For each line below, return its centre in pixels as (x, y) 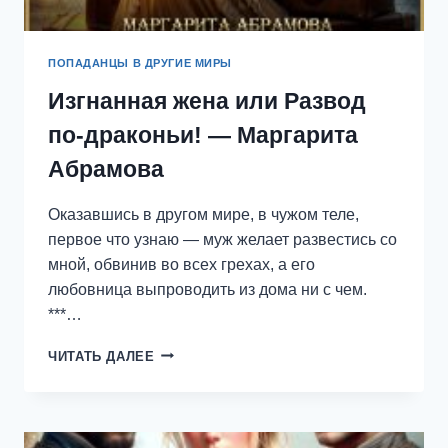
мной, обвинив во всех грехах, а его (181, 264)
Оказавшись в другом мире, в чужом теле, (203, 214)
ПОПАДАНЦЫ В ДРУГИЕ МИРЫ (140, 63)
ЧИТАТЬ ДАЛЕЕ (101, 356)
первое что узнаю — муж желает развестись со (222, 239)
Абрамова (106, 168)
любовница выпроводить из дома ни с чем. (207, 289)
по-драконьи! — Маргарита (203, 134)
